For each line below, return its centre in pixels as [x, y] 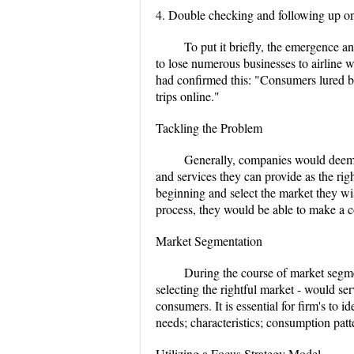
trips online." [188, 96]
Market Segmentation [209, 241]
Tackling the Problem [209, 128]
